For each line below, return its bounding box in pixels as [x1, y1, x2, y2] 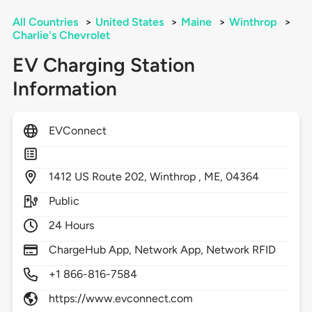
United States [95, 15, 164, 29]
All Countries [12, 15, 78, 29]
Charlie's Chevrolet [12, 29, 110, 42]
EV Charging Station [12, 53, 195, 77]
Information [12, 77, 117, 101]
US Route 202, [74, 170, 150, 184]
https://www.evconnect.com [48, 292, 194, 306]
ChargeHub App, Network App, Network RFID [48, 243, 276, 257]
